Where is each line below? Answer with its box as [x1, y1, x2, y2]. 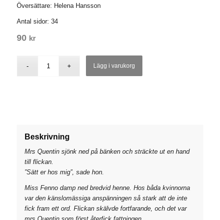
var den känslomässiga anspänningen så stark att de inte [24, 194, 187, 202]
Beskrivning [24, 132, 70, 141]
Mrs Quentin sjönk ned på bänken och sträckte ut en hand [24, 147, 190, 155]
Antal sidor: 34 [16, 17, 58, 25]
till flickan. [24, 158, 54, 165]
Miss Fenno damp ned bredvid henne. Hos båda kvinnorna [24, 184, 190, 192]
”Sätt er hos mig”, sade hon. [24, 168, 104, 176]
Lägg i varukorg [93, 62, 136, 69]
